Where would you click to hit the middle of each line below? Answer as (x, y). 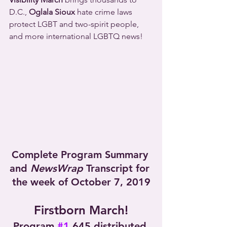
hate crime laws (105, 12)
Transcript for (118, 168)
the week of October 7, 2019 (81, 182)
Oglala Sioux (52, 12)
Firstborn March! (81, 210)
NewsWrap (57, 168)
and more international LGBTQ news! (76, 36)
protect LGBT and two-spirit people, (75, 24)
